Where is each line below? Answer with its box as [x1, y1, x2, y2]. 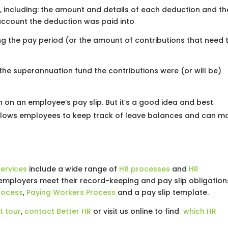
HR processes [119, 164, 170, 174]
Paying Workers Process [26, 187, 116, 197]
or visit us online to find [91, 206, 182, 216]
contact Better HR [24, 206, 92, 216]
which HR [183, 206, 217, 216]
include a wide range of [27, 164, 120, 174]
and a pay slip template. [116, 187, 209, 197]
